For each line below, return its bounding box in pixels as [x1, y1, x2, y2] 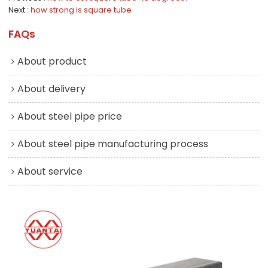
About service [17, 164, 83, 178]
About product [17, 54, 87, 68]
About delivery [17, 81, 86, 96]
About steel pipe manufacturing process [17, 136, 209, 151]
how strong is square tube [31, 4, 132, 16]
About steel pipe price [17, 109, 123, 123]
